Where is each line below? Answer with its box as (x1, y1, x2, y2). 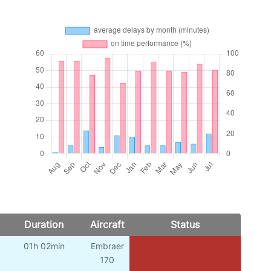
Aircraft (90, 218, 125, 231)
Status (170, 218, 200, 231)
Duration (24, 218, 64, 231)
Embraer (90, 241, 124, 252)
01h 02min (23, 241, 65, 252)
